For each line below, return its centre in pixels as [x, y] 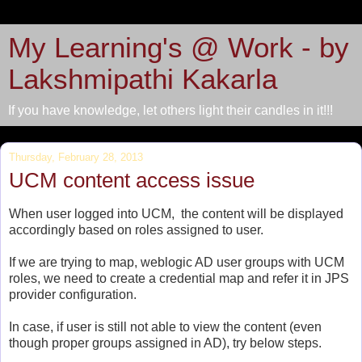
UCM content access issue [132, 180]
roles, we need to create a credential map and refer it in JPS [179, 278]
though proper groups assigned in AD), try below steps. [165, 343]
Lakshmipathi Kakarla [143, 79]
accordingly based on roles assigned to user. [136, 229]
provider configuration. [73, 294]
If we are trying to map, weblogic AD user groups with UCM [177, 262]
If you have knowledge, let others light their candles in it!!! [170, 110]
